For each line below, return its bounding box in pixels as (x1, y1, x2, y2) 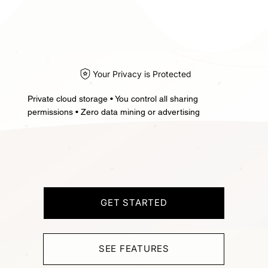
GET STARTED (100, 197, 167, 209)
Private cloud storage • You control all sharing (27, 94, 198, 104)
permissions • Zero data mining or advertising (27, 107, 200, 117)
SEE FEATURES (98, 243, 169, 255)
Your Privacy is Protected (92, 69, 191, 80)
